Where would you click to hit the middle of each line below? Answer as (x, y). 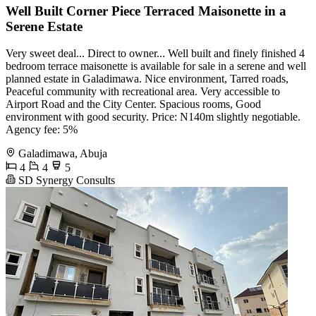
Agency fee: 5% (42, 130)
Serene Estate (44, 26)
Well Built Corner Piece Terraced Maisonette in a (146, 11)
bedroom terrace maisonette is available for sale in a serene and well (156, 66)
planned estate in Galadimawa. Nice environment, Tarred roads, (147, 79)
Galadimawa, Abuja (63, 154)
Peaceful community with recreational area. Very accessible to (143, 92)
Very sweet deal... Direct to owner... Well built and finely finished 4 (155, 54)
